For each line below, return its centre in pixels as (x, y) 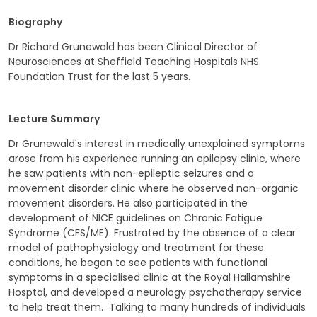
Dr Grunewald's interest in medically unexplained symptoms (157, 144)
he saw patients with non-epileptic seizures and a (131, 173)
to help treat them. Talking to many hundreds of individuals (157, 307)
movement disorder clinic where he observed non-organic (154, 188)
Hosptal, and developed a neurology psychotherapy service (155, 292)
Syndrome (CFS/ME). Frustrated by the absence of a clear (152, 233)
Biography (35, 22)
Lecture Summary (54, 119)
